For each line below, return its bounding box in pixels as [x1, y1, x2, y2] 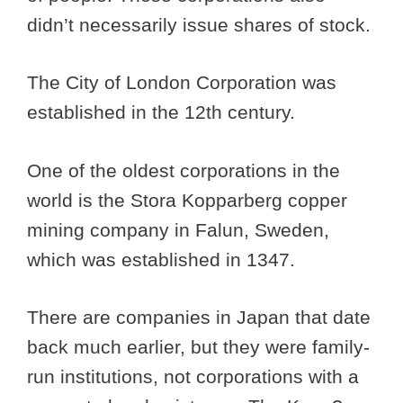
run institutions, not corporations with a [27, 366, 359, 388]
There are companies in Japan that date [27, 307, 371, 328]
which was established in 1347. [27, 248, 300, 270]
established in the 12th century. [27, 102, 300, 123]
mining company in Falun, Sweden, [27, 219, 329, 240]
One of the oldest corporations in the [27, 159, 340, 181]
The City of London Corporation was [27, 72, 336, 94]
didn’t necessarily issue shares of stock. [27, 13, 371, 35]
